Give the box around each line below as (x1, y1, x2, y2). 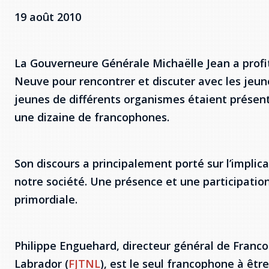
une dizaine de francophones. (14, 110, 169, 124)
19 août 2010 (14, 10, 81, 24)
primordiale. (14, 192, 77, 207)
